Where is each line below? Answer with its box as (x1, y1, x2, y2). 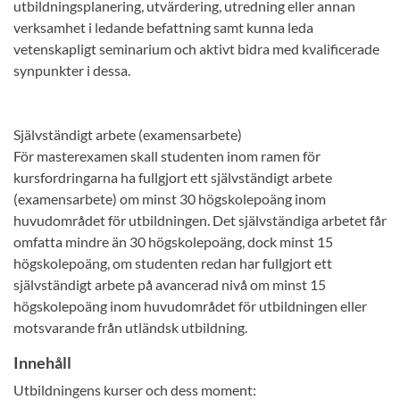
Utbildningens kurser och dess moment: (13, 381, 256, 398)
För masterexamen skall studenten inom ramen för (13, 147, 321, 164)
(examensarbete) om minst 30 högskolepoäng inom (13, 190, 326, 207)
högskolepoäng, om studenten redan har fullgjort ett (13, 254, 332, 271)
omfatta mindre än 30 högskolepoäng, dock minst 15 (13, 233, 333, 250)
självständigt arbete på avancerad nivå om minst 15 (13, 276, 326, 293)
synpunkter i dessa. (13, 62, 130, 79)
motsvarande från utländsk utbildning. (13, 319, 247, 336)
